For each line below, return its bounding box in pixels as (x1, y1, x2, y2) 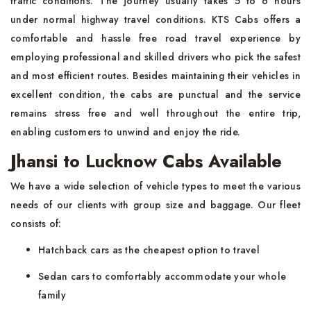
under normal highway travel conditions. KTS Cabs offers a (10, 12, 301, 26)
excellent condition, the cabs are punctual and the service (10, 87, 301, 101)
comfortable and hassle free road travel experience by (10, 31, 301, 45)
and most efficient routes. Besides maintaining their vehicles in (10, 69, 301, 83)
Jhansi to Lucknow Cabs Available (10, 149, 282, 174)
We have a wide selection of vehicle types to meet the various (10, 179, 301, 193)
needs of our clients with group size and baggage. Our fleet (10, 198, 301, 212)
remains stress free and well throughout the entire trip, (10, 106, 301, 120)
